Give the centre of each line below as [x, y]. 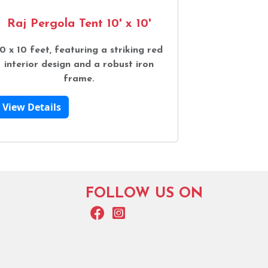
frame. [79, 79]
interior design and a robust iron [79, 64]
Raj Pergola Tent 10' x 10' [79, 24]
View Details [32, 107]
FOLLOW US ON [144, 194]
